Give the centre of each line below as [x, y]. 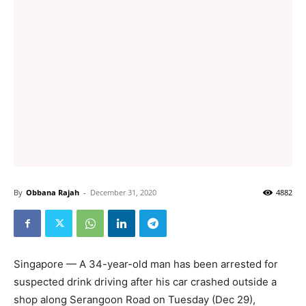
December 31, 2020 [123, 192]
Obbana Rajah [53, 192]
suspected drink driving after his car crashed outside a [145, 282]
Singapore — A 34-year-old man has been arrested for [146, 264]
